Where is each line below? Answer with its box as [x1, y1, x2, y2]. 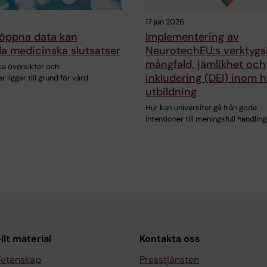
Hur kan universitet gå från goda [145, 102, 257, 113]
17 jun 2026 [145, 16, 184, 27]
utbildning [145, 84, 197, 99]
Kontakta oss [139, 232, 200, 245]
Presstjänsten [139, 253, 199, 266]
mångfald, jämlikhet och [145, 57, 266, 72]
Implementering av [145, 29, 239, 44]
